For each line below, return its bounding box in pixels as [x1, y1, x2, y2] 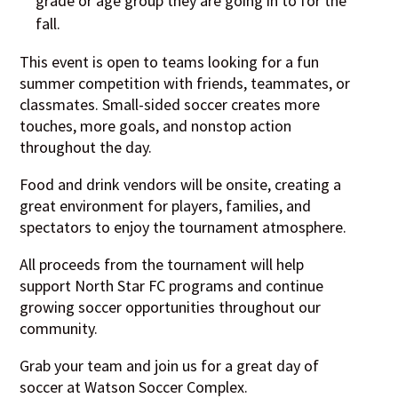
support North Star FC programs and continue [20, 275, 324, 297]
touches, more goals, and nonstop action [20, 115, 292, 137]
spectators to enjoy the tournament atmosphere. [20, 217, 347, 238]
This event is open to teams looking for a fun [20, 52, 320, 73]
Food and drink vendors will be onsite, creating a [20, 174, 342, 195]
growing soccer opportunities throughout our [20, 297, 322, 318]
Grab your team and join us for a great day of [20, 355, 320, 377]
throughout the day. [20, 137, 153, 158]
